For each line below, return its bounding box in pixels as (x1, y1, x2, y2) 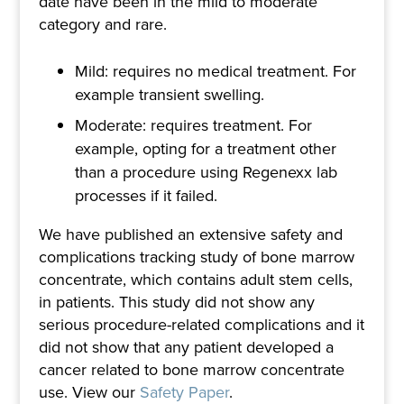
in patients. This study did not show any (38, 289, 315, 314)
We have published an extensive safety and (38, 222, 343, 246)
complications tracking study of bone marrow (38, 244, 354, 269)
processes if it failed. (74, 183, 217, 207)
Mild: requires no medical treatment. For (74, 59, 356, 83)
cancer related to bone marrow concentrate (38, 357, 344, 381)
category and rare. (38, 12, 167, 36)
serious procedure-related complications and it (38, 312, 364, 336)
